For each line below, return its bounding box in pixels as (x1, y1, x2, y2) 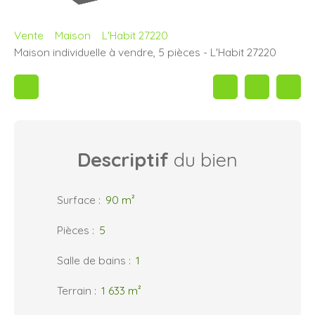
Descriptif (77, 148, 169, 172)
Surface (57, 193, 96, 207)
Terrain (57, 283, 91, 298)
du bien (169, 148, 238, 172)
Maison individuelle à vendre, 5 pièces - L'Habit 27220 (14, 45, 276, 60)
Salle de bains (57, 253, 126, 268)
